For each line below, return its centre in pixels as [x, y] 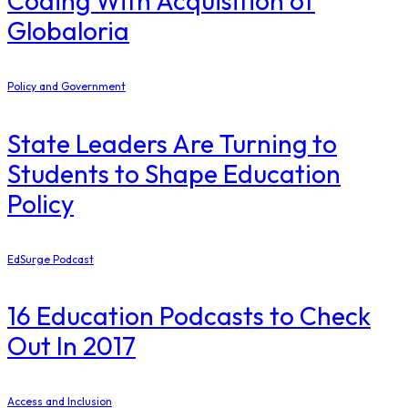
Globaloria [68, 31]
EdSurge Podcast [51, 259]
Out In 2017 [71, 346]
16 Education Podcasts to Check [189, 316]
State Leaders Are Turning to [172, 143]
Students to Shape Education [174, 173]
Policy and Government [66, 87]
